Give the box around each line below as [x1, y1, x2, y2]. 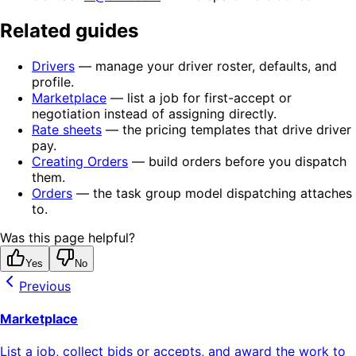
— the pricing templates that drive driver [102, 121, 351, 137]
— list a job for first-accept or [106, 89, 292, 106]
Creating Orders [32, 153, 128, 169]
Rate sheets [32, 121, 102, 137]
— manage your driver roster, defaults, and [75, 57, 337, 74]
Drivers [32, 57, 75, 74]
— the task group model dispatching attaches [72, 184, 352, 201]
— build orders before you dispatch [128, 153, 346, 169]
